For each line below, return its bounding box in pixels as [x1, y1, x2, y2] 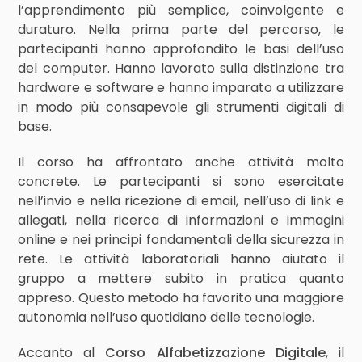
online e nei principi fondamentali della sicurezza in [18, 230, 344, 249]
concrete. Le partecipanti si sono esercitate [18, 172, 344, 191]
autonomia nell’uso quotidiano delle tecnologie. [18, 308, 315, 326]
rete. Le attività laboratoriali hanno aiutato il [18, 250, 344, 268]
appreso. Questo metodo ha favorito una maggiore [18, 288, 344, 307]
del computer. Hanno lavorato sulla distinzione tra [18, 59, 344, 78]
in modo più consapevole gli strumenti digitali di [18, 98, 344, 116]
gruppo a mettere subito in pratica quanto [18, 269, 344, 288]
